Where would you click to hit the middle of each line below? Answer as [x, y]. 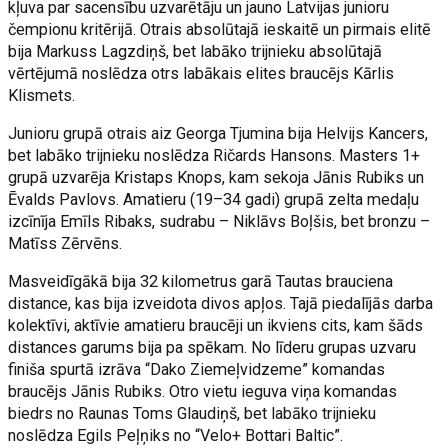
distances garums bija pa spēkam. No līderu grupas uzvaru [212, 347]
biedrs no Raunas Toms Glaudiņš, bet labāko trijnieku [192, 413]
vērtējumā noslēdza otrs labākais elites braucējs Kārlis [201, 73]
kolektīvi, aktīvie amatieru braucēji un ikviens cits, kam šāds [216, 325]
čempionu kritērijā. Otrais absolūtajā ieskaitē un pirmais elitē [220, 29]
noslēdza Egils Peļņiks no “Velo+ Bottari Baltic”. [176, 435]
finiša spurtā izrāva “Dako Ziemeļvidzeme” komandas [197, 369]
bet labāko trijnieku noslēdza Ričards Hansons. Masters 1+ [214, 155]
